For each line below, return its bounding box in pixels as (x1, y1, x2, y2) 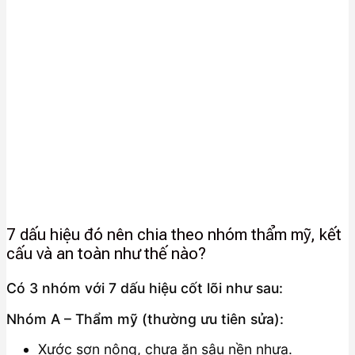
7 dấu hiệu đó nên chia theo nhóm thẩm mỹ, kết (6, 225, 342, 245)
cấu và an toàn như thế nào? (6, 244, 206, 264)
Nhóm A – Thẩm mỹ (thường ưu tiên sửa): (6, 310, 284, 327)
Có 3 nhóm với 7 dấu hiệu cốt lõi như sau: (6, 279, 283, 296)
